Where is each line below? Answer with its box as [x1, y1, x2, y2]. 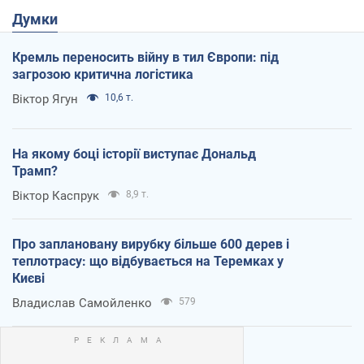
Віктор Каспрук [12, 188, 99, 203]
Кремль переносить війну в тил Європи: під [12, 49, 279, 65]
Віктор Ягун [12, 91, 78, 106]
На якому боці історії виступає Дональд [12, 145, 256, 162]
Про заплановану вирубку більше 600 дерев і [12, 236, 289, 252]
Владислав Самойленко [12, 295, 152, 310]
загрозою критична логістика [12, 66, 193, 82]
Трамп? [12, 162, 58, 179]
